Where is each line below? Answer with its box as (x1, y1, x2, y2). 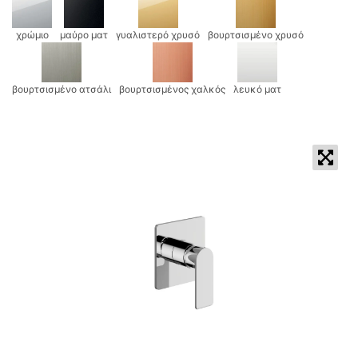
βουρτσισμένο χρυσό (208, 29, 304, 41)
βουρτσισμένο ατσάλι (12, 83, 111, 95)
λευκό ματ (233, 83, 281, 95)
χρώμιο (15, 29, 49, 41)
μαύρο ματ (60, 29, 108, 41)
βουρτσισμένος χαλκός (119, 83, 225, 95)
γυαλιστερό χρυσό (116, 29, 200, 41)
